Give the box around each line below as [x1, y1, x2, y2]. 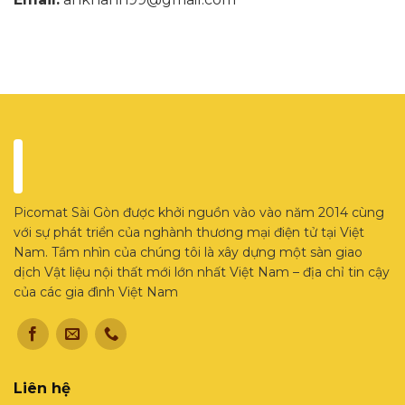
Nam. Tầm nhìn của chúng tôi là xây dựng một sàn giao [14, 244, 363, 261]
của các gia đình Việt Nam [14, 284, 178, 301]
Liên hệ [14, 380, 71, 398]
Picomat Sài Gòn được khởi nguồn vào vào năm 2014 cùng [14, 204, 384, 221]
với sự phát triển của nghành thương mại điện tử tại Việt [14, 224, 364, 241]
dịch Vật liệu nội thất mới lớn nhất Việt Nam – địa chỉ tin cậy [14, 264, 390, 281]
